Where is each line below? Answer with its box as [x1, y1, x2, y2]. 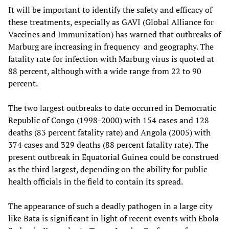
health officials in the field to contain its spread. [8, 176, 183, 188]
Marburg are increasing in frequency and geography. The [8, 41, 214, 53]
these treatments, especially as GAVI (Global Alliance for [8, 16, 214, 28]
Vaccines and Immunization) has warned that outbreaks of [8, 29, 221, 40]
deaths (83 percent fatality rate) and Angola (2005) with [8, 127, 211, 139]
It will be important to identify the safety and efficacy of [8, 4, 212, 16]
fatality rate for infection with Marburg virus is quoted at [8, 53, 214, 65]
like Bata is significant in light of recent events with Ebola [8, 213, 219, 224]
